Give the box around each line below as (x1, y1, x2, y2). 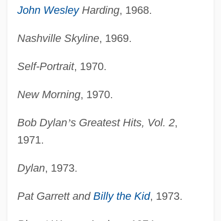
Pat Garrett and (17, 190, 93, 203)
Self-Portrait (17, 60, 74, 73)
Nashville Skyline (17, 32, 99, 45)
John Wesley (17, 4, 79, 17)
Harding (78, 4, 119, 17)
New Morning (17, 88, 80, 101)
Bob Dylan (17, 116, 67, 129)
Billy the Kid (93, 190, 150, 203)
